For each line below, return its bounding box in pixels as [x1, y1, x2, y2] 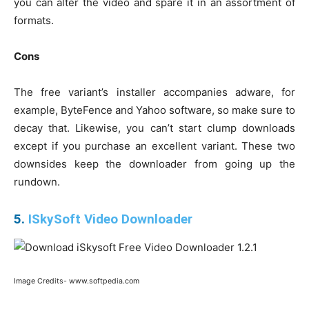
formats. [14, 14, 54, 28]
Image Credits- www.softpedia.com [14, 277, 139, 286]
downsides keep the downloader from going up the [14, 157, 295, 171]
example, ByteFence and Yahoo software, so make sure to [14, 103, 295, 117]
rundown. [14, 175, 60, 189]
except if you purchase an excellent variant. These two [14, 139, 295, 153]
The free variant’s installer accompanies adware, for [14, 86, 295, 99]
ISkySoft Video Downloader [25, 211, 192, 228]
